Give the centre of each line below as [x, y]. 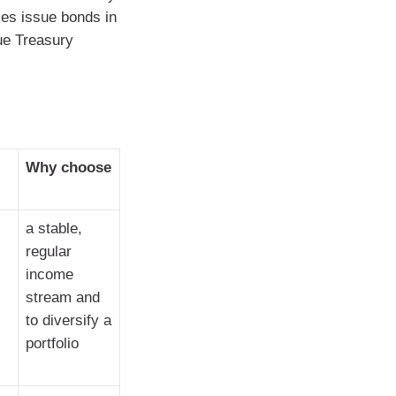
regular [49, 251]
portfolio [52, 343]
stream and [63, 297]
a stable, [54, 228]
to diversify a [69, 320]
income [49, 274]
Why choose [69, 168]
